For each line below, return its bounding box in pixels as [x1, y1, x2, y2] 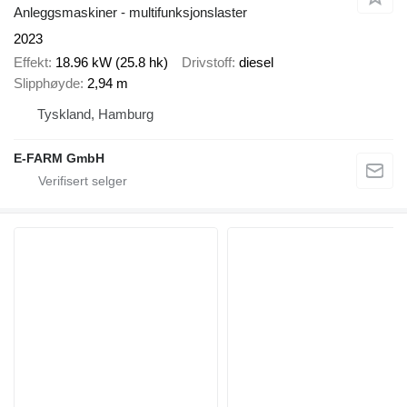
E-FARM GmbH [14, 151, 104, 166]
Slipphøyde [14, 75, 80, 92]
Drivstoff [182, 55, 232, 71]
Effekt [14, 55, 48, 71]
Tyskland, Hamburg [37, 106, 154, 123]
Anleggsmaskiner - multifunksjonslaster [14, 4, 247, 20]
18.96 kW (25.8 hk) [55, 55, 168, 71]
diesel [239, 55, 273, 71]
